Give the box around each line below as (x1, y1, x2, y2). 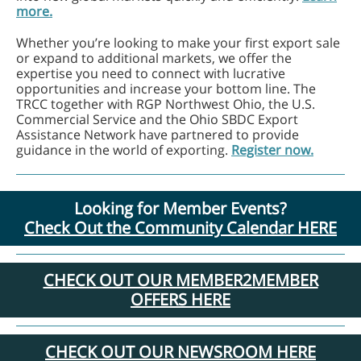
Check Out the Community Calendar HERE (24, 217, 337, 239)
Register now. (231, 141, 313, 159)
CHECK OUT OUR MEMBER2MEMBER (43, 269, 318, 291)
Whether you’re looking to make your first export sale (16, 34, 340, 52)
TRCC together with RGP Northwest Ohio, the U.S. (16, 95, 315, 113)
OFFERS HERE (131, 288, 230, 310)
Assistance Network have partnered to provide (16, 126, 299, 143)
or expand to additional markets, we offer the (16, 49, 292, 67)
